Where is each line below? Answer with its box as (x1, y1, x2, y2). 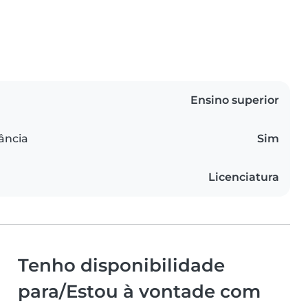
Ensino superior (190, 93, 279, 107)
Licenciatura (208, 170, 279, 184)
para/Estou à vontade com (18, 280, 261, 302)
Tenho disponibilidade (18, 254, 225, 276)
